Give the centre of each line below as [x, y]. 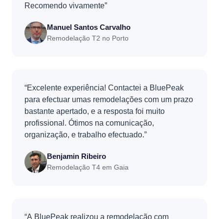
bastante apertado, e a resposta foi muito [95, 111]
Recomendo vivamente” [66, 5]
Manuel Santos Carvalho [89, 27]
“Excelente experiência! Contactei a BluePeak [104, 88]
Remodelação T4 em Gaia [88, 167]
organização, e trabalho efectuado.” [86, 134]
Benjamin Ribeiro [77, 156]
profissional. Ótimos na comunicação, [89, 123]
